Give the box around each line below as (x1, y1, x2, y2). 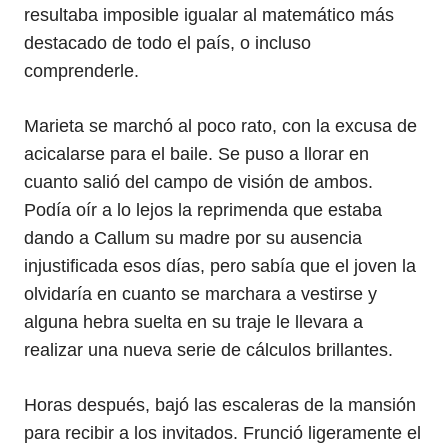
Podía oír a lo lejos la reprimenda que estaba (24, 200, 382, 220)
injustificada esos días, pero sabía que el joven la (24, 256, 416, 276)
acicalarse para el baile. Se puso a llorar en (24, 144, 369, 164)
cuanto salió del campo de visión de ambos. (24, 172, 373, 192)
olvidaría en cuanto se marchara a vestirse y (24, 284, 377, 304)
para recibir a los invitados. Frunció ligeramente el (24, 423, 421, 443)
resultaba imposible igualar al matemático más (24, 5, 394, 25)
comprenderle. (24, 61, 139, 81)
